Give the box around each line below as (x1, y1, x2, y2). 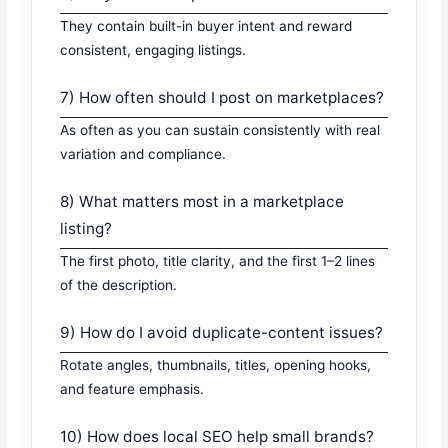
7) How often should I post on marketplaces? (60, 88, 385, 108)
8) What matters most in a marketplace (60, 192, 345, 212)
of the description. (60, 277, 178, 294)
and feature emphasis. (60, 381, 205, 398)
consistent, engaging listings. (60, 42, 247, 59)
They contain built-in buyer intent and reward (60, 18, 353, 35)
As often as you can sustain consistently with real (60, 122, 381, 139)
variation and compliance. (60, 146, 227, 163)
